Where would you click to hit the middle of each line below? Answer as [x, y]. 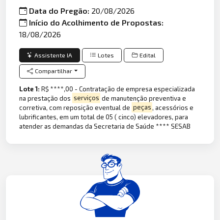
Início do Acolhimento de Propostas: [96, 23]
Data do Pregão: [60, 11]
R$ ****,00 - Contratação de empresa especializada [118, 89]
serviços [86, 98]
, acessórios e [173, 107]
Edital [148, 55]
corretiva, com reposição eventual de [76, 107]
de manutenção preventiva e [143, 98]
